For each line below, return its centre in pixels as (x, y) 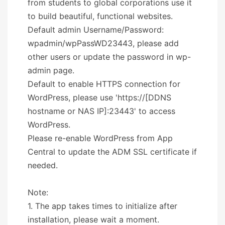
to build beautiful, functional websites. (100, 16)
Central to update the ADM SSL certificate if (112, 151)
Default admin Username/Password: (96, 29)
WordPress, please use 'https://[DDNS (99, 97)
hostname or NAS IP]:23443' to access (101, 111)
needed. (43, 165)
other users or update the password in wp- (109, 57)
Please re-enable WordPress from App (100, 138)
